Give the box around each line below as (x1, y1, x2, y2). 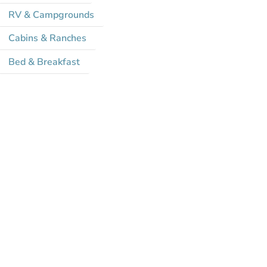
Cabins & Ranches (8, 32, 86, 45)
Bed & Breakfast (8, 55, 80, 69)
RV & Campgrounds (8, 8, 94, 21)
